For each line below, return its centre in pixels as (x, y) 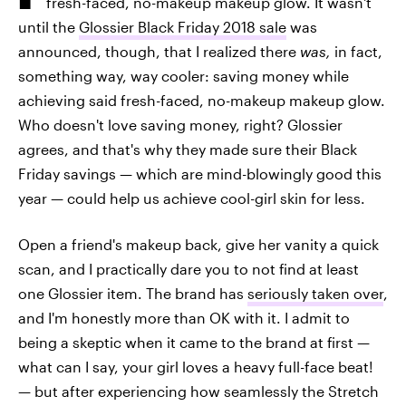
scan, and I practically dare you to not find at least (188, 269)
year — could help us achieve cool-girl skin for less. (192, 198)
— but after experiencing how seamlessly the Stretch (198, 391)
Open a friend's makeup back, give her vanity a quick (198, 244)
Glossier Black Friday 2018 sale (183, 27)
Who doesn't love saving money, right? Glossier (180, 125)
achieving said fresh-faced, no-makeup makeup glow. (202, 100)
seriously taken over (315, 293)
